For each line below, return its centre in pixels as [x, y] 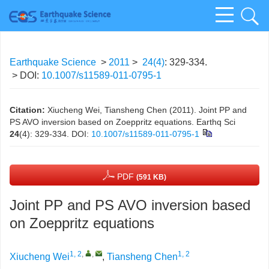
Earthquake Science [53, 62]
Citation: [27, 110]
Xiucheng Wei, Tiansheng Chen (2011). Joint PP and [147, 110]
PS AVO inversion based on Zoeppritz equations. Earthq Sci [122, 122]
